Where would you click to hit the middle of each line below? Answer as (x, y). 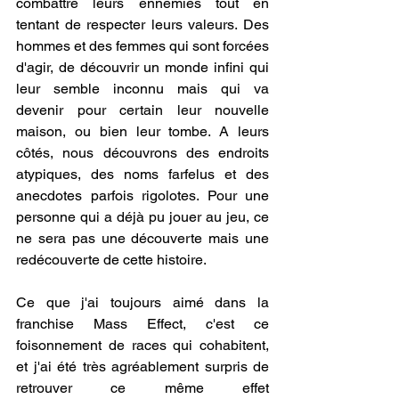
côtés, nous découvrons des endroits (142, 153)
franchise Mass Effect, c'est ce (142, 324)
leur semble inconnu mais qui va (142, 89)
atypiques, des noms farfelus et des (142, 175)
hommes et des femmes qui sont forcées (142, 46)
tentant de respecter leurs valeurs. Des (142, 25)
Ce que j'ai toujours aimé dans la (142, 303)
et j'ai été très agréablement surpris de (142, 367)
